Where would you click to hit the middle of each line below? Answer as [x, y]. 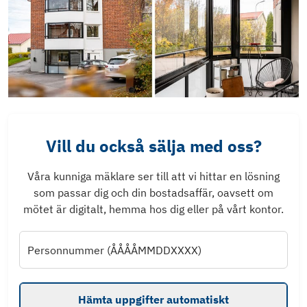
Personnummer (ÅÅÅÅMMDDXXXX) [114, 250]
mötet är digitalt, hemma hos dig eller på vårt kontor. [153, 209]
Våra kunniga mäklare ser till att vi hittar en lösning [153, 176]
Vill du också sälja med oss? [153, 146]
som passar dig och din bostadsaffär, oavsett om [153, 193]
